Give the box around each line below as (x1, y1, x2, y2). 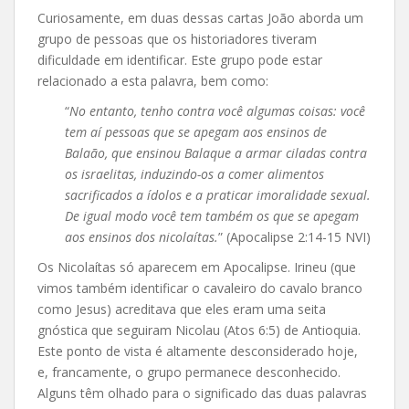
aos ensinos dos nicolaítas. (65, 227, 218, 246)
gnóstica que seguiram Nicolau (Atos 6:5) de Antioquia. (37, 320, 361, 339)
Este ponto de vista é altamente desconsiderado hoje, (37, 341, 358, 360)
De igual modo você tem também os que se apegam (65, 206, 359, 225)
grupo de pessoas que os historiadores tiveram (37, 29, 317, 47)
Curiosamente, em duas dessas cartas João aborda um (37, 8, 363, 26)
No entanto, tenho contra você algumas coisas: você (69, 101, 365, 120)
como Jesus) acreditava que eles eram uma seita (37, 299, 326, 318)
